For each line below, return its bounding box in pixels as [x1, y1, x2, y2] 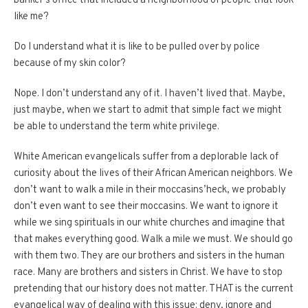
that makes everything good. [14, 233, 139, 247]
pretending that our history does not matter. [14, 283, 208, 296]
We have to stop [210, 266, 283, 280]
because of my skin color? [14, 57, 126, 71]
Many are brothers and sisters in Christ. [37, 266, 208, 280]
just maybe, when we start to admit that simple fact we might [14, 104, 282, 118]
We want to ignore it [190, 200, 278, 214]
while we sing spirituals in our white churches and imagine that [14, 217, 285, 230]
